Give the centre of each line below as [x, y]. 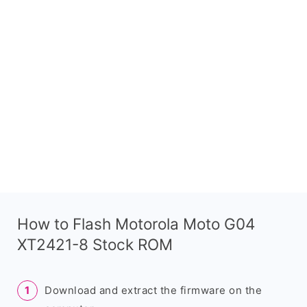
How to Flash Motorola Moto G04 [136, 224]
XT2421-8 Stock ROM [95, 244]
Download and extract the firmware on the [153, 290]
